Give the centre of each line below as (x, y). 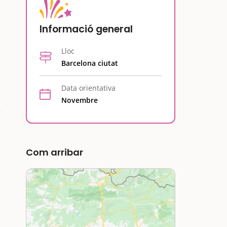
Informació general (86, 29)
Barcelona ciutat (90, 63)
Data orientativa (88, 88)
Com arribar (54, 152)
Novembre (80, 100)
